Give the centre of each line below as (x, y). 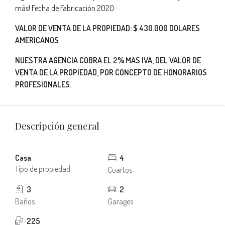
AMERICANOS (37, 40)
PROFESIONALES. (43, 84)
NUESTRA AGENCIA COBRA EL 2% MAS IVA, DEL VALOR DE (108, 60)
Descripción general (57, 126)
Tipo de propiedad (43, 169)
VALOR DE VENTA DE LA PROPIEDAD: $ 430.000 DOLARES (107, 28)
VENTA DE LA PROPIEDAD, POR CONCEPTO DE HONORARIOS (111, 72)
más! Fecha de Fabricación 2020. (65, 8)
